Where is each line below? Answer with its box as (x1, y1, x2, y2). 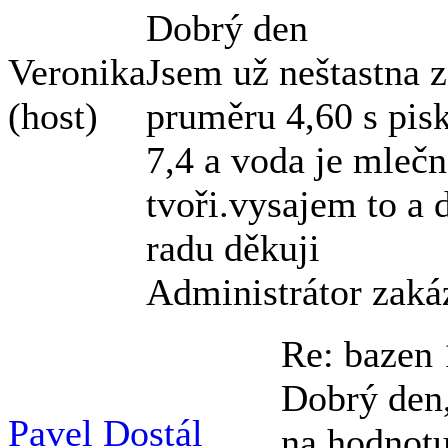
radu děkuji (146, 227, 320, 269)
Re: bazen (281, 333, 443, 375)
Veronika (8, 51, 146, 93)
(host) (8, 95, 98, 137)
